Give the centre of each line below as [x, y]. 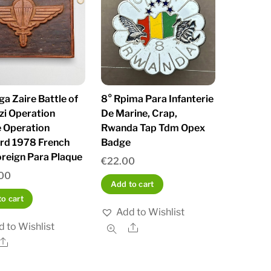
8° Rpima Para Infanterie [158, 99]
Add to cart [132, 184]
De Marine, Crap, [139, 114]
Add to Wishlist [151, 212]
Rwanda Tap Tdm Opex [153, 128]
